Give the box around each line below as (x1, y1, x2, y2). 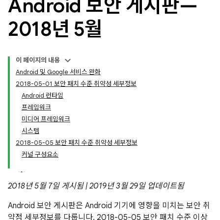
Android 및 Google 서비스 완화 (16, 68, 101, 76)
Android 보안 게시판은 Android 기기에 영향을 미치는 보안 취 (8, 201, 210, 211)
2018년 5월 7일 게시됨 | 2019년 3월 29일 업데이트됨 (8, 181, 184, 191)
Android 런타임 (22, 91, 63, 100)
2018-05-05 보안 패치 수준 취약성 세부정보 (16, 138, 137, 147)
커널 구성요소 (22, 150, 58, 159)
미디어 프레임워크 (22, 115, 70, 123)
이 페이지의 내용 (16, 56, 60, 64)
